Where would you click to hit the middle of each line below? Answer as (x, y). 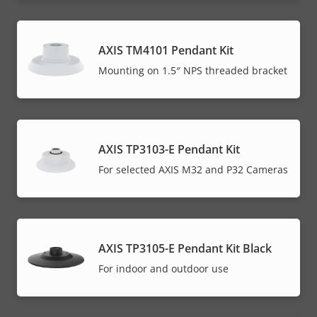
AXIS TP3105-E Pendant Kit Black (185, 248)
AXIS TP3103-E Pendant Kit (169, 149)
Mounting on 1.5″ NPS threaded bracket (193, 70)
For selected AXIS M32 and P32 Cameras (193, 169)
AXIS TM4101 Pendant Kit (166, 50)
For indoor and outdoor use (163, 268)
